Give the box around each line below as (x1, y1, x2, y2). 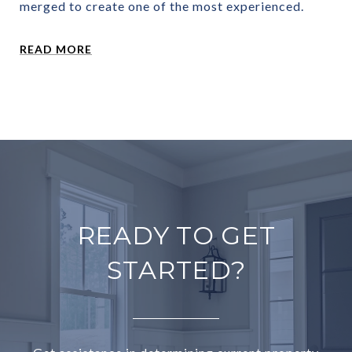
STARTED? (106, 254, 246, 285)
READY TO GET (76, 219, 276, 251)
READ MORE (20, 42, 92, 56)
